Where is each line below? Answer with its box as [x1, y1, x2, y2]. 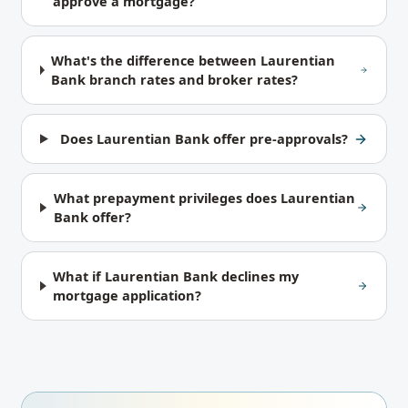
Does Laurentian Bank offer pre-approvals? [60, 129, 349, 148]
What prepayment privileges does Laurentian [53, 189, 355, 207]
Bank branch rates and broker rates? [51, 70, 299, 88]
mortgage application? [53, 286, 202, 304]
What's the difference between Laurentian [51, 51, 336, 69]
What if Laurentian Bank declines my [53, 267, 300, 285]
